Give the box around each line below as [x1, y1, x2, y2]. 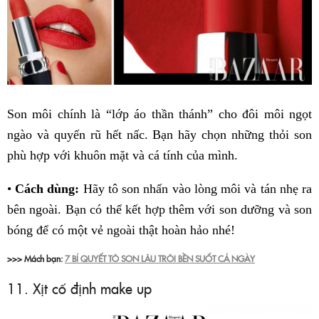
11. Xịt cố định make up [7, 278, 152, 298]
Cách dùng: [15, 182, 80, 197]
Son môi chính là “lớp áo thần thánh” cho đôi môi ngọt [7, 107, 312, 122]
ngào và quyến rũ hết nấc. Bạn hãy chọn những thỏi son [7, 127, 312, 142]
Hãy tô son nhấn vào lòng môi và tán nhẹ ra [79, 182, 313, 197]
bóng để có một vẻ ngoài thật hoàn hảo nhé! [7, 223, 235, 238]
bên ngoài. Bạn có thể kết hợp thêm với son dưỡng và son [7, 202, 312, 217]
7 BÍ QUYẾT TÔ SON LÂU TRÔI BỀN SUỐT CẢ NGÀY [65, 252, 255, 265]
